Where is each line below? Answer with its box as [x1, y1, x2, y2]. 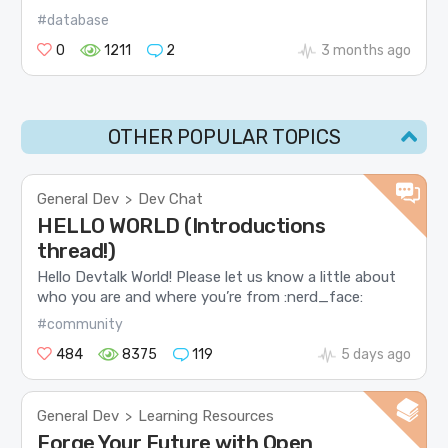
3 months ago [320, 42, 411, 60]
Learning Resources [138, 406, 275, 425]
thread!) [37, 238, 116, 264]
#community [37, 315, 124, 333]
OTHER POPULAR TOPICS [107, 125, 341, 150]
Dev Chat [138, 190, 204, 209]
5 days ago [340, 345, 411, 363]
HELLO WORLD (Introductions [37, 213, 326, 239]
